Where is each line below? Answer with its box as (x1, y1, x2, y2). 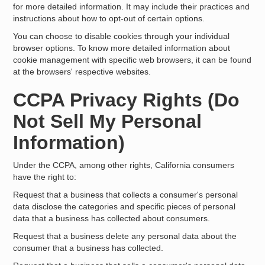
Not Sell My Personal (13, 111, 202, 132)
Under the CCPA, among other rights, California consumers (13, 160, 235, 170)
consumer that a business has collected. (13, 243, 164, 253)
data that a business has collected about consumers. (13, 214, 211, 223)
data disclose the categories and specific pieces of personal (13, 202, 236, 211)
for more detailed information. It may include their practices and (13, 2, 250, 11)
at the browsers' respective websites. (13, 67, 151, 76)
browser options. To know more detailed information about (13, 43, 231, 53)
